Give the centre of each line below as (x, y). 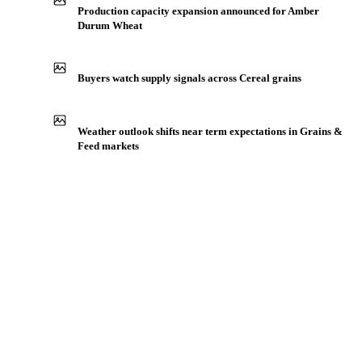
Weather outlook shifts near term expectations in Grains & (210, 131)
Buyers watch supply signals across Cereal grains (189, 78)
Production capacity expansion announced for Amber (198, 11)
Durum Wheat (110, 25)
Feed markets (108, 145)
